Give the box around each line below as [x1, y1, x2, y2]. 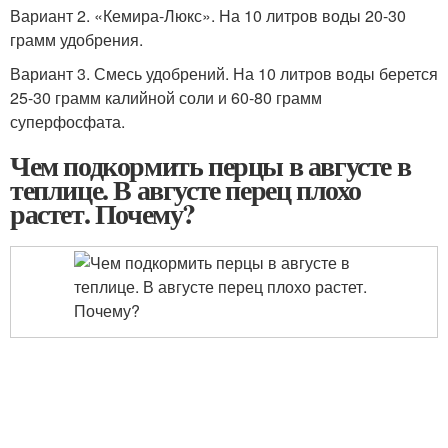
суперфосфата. [10, 110, 125, 133]
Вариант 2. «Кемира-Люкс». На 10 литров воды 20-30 [10, 4, 406, 27]
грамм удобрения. [10, 28, 143, 51]
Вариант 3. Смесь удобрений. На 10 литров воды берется [10, 62, 438, 85]
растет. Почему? [10, 193, 195, 234]
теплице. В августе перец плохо [10, 169, 361, 210]
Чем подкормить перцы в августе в [10, 145, 411, 186]
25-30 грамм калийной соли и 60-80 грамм [10, 86, 322, 109]
